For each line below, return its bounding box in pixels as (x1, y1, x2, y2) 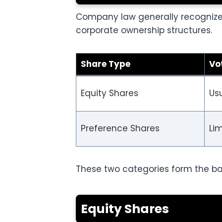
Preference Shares (80, 122, 160, 135)
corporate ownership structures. (76, 24, 212, 37)
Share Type (80, 58, 130, 70)
